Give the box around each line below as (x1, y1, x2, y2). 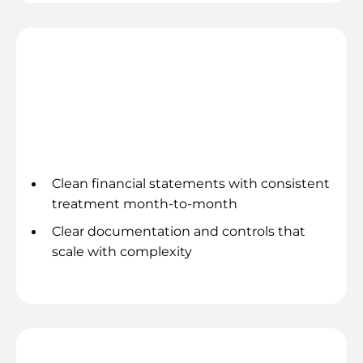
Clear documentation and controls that (52, 223, 305, 239)
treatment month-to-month (52, 195, 237, 211)
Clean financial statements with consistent (52, 175, 330, 191)
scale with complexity (52, 243, 192, 259)
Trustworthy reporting (34, 132, 236, 158)
